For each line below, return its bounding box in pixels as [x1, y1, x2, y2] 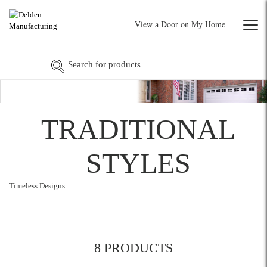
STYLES [85, 147, 191, 179]
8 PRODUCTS [94, 240, 173, 255]
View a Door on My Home [135, 18, 225, 30]
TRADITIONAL [41, 113, 235, 145]
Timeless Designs [9, 181, 65, 190]
